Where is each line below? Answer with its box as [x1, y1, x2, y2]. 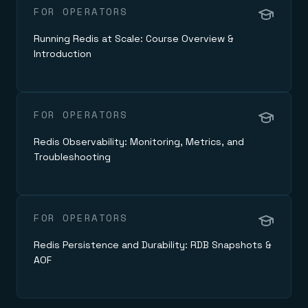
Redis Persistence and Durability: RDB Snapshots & [34, 238, 272, 251]
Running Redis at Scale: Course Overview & [34, 32, 234, 45]
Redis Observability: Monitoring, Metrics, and [34, 135, 244, 148]
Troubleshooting [34, 150, 111, 163]
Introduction [34, 47, 91, 60]
